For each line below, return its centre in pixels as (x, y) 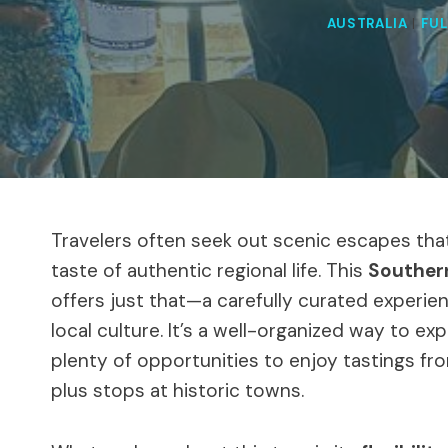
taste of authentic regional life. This (209, 270)
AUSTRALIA (367, 24)
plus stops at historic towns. (177, 390)
